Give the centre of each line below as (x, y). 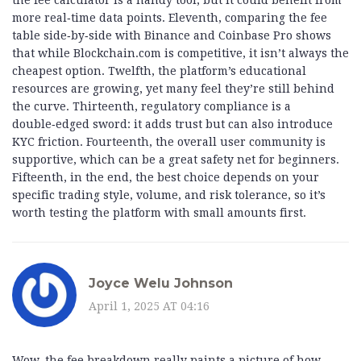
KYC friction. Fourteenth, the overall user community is (169, 142)
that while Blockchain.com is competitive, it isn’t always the (180, 54)
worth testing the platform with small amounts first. (159, 213)
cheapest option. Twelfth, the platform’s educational (159, 71)
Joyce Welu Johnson (161, 283)
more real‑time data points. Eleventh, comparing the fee (170, 18)
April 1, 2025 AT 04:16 (149, 306)
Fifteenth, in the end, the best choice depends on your (166, 178)
